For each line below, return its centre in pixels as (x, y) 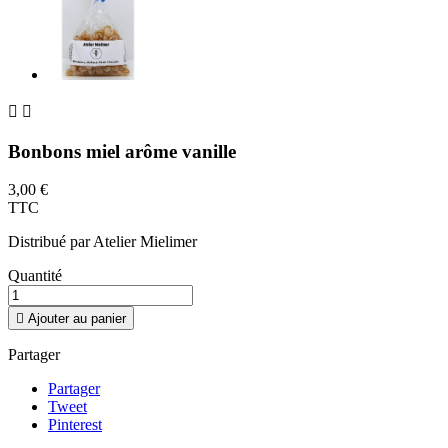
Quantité (35, 276)
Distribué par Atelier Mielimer (102, 242)
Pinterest (75, 425)
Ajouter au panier (77, 319)
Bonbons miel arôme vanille (122, 151)
